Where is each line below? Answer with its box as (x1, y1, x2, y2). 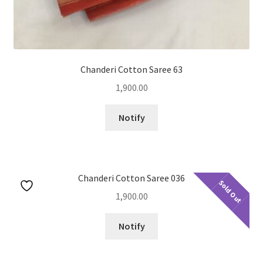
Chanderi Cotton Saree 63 (80, 63, 183, 76)
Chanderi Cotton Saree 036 (78, 172, 185, 184)
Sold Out (217, 178, 244, 206)
